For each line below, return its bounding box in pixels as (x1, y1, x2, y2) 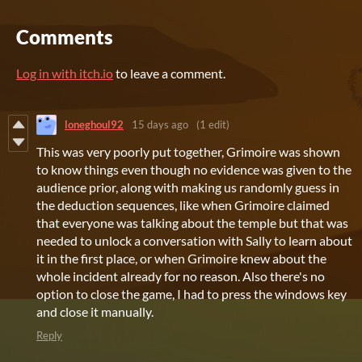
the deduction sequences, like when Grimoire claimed (36, 196, 330, 213)
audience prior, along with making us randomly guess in (36, 179, 339, 195)
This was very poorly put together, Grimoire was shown (36, 143, 340, 159)
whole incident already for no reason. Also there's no (36, 267, 325, 284)
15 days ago (132, 118, 188, 132)
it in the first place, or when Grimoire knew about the (36, 250, 326, 266)
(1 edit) (196, 118, 229, 132)
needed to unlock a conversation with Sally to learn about (36, 232, 352, 248)
